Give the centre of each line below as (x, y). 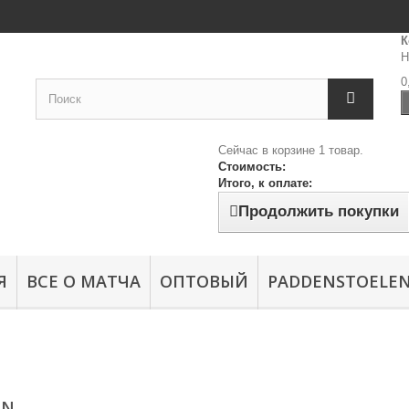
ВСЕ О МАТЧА (84, 281)
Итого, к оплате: (265, 183)
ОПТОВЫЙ (204, 281)
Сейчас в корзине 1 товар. (291, 150)
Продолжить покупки (319, 211)
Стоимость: (252, 167)
